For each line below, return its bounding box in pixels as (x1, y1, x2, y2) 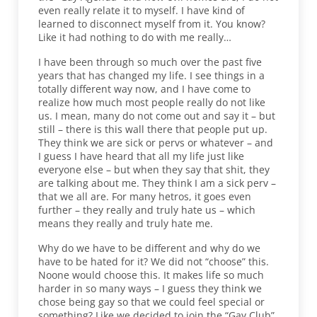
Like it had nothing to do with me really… (38, 30, 232, 44)
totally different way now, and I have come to (38, 81, 251, 96)
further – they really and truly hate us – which (38, 202, 256, 217)
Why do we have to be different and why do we (38, 241, 261, 255)
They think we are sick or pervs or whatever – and (38, 135, 274, 149)
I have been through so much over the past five (38, 54, 263, 69)
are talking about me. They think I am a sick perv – (38, 175, 277, 190)
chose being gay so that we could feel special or (38, 294, 265, 309)
